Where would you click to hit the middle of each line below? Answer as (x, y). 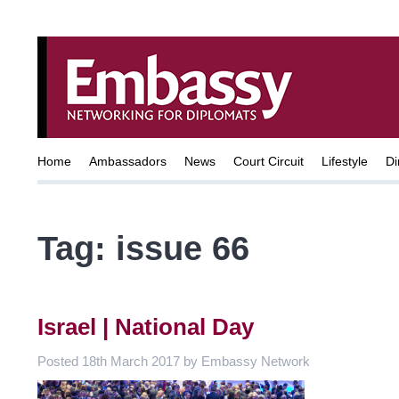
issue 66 (183, 248)
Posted (60, 361)
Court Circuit (269, 161)
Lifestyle (345, 161)
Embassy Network (256, 361)
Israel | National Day (146, 326)
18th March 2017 (131, 361)
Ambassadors (128, 161)
